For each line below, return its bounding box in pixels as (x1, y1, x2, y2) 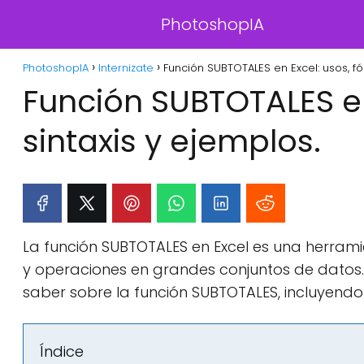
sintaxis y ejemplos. (23, 119, 321, 162)
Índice (40, 341, 84, 362)
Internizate (98, 60, 154, 76)
